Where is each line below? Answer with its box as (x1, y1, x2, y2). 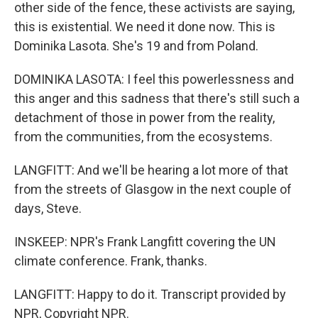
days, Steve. (14, 201, 82, 216)
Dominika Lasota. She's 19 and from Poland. (14, 38, 258, 53)
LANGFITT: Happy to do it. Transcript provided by (14, 287, 286, 302)
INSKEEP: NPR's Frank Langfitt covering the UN (14, 234, 276, 249)
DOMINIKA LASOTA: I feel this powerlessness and (14, 72, 294, 87)
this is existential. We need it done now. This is (14, 19, 275, 34)
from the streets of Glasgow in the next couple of (14, 182, 292, 197)
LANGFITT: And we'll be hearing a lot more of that (14, 163, 288, 177)
